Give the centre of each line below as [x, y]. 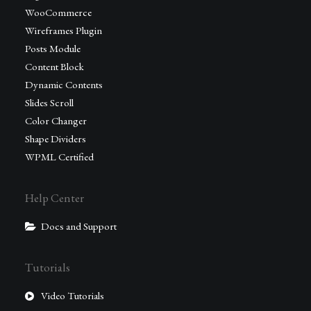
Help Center [54, 198]
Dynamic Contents [64, 84]
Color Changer [56, 120]
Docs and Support [78, 226]
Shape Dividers [56, 138]
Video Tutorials [72, 295]
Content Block [54, 66]
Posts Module [53, 48]
